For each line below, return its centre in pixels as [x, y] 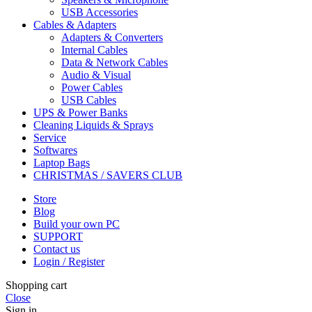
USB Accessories [100, 12]
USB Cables [89, 100]
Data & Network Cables [115, 62]
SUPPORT [58, 236]
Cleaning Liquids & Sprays [93, 125]
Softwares [55, 150]
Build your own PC [77, 224]
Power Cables [92, 87]
